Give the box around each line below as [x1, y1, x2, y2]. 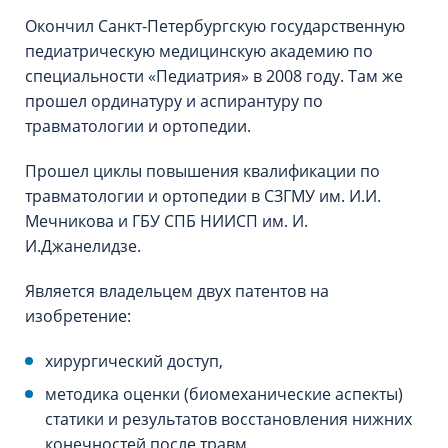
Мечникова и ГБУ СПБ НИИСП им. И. [25, 210, 308, 232]
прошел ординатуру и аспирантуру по [25, 90, 323, 112]
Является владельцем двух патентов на [25, 280, 329, 302]
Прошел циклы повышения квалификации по [25, 160, 380, 182]
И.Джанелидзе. [25, 235, 141, 257]
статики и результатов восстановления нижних [45, 408, 412, 430]
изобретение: [25, 305, 131, 327]
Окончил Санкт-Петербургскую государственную [25, 15, 405, 37]
